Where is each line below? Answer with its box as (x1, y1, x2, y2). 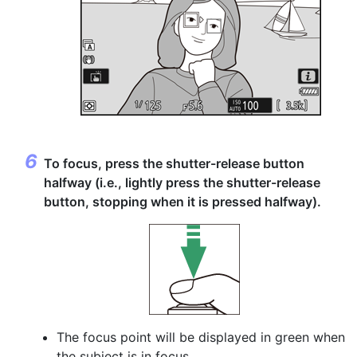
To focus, (44, 155, 105, 171)
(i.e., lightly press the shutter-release (92, 175, 320, 190)
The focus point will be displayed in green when (57, 329, 345, 345)
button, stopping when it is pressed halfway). (44, 194, 321, 210)
